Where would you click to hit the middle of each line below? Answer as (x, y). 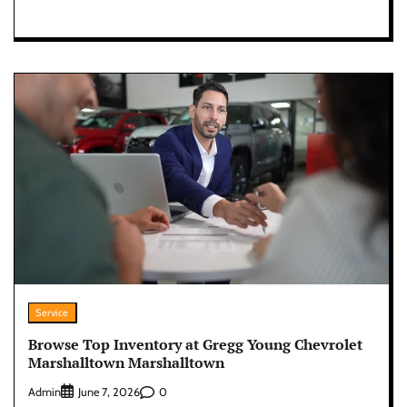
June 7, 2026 (109, 392)
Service (52, 312)
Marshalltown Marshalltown (126, 362)
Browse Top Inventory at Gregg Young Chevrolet (195, 344)
